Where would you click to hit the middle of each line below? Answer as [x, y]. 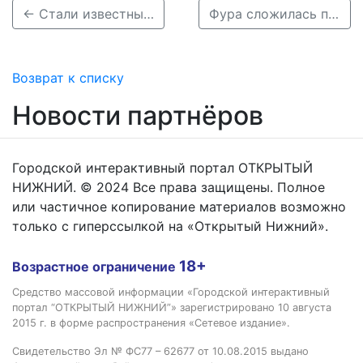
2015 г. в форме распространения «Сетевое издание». [151, 323]
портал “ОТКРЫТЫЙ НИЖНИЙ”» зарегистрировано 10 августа [172, 307]
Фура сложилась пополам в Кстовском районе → [333, 14]
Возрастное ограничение [96, 267]
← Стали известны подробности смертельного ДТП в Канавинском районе [149, 14]
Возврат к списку [68, 78]
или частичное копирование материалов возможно [179, 207]
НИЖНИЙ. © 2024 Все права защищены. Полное [169, 187]
